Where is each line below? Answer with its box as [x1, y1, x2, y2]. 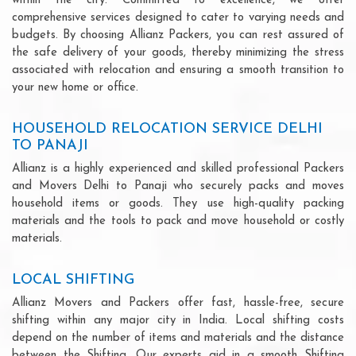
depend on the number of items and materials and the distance [12, 331, 344, 344]
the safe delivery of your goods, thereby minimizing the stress [12, 46, 344, 59]
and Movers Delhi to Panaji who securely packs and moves [12, 180, 344, 192]
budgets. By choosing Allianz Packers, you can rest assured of [12, 29, 344, 41]
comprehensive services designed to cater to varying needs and [12, 11, 344, 24]
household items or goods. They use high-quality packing [12, 197, 344, 210]
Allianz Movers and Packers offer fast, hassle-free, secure [12, 296, 344, 309]
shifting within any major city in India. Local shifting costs [12, 314, 344, 327]
